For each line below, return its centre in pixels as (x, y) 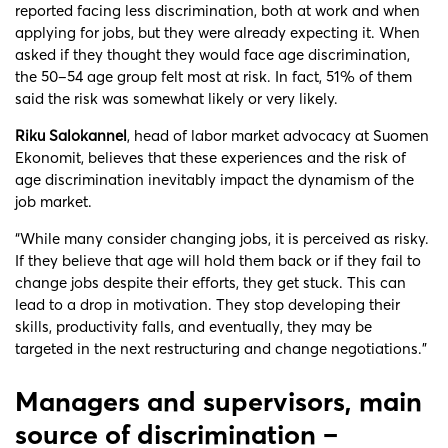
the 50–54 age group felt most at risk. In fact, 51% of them (213, 76)
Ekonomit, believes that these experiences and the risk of (210, 157)
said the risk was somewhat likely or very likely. (176, 98)
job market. (53, 201)
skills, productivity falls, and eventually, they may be (193, 326)
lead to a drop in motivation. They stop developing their (207, 304)
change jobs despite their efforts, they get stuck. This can (210, 282)
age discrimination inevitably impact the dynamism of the (214, 179)
